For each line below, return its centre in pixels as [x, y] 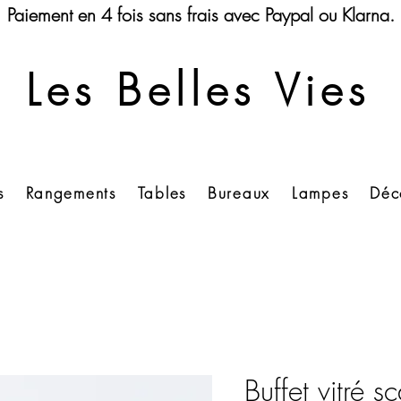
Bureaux [239, 193]
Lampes [320, 193]
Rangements [71, 193]
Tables [162, 193]
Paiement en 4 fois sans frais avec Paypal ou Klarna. [200, 15]
